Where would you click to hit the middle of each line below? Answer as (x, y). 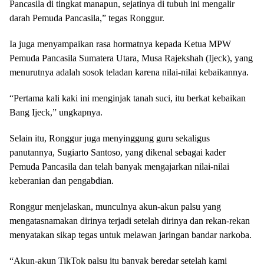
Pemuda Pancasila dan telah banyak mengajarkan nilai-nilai (119, 166)
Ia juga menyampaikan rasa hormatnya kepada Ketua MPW (120, 44)
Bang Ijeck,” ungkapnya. (56, 112)
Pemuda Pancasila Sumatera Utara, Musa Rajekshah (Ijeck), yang (131, 58)
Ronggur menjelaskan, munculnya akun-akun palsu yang (115, 206)
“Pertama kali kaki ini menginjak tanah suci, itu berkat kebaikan (128, 98)
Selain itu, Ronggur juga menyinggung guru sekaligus (110, 138)
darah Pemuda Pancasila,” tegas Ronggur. (87, 18)
